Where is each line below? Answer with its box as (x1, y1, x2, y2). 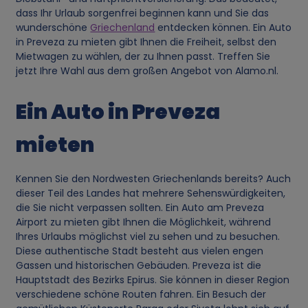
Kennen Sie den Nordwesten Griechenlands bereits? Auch (16, 171, 291, 186)
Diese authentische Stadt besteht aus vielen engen (16, 243, 264, 258)
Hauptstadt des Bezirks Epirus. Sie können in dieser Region (16, 272, 290, 287)
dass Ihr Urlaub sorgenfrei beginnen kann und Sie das (16, 5, 269, 20)
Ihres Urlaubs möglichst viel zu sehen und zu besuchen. (16, 229, 280, 243)
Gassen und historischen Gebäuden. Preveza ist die (16, 258, 262, 272)
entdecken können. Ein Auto (155, 20, 292, 34)
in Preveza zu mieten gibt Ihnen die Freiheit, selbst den (16, 34, 277, 49)
